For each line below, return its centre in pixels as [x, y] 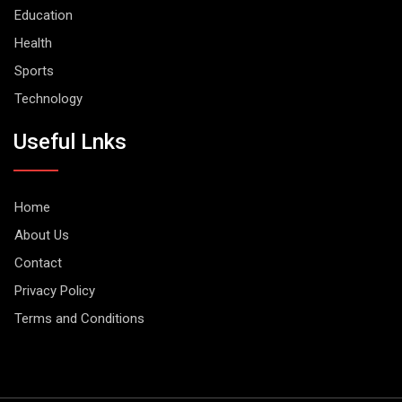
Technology [48, 99]
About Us [42, 235]
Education [44, 16]
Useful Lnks [70, 141]
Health [33, 44]
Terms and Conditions [79, 318]
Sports [34, 71]
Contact [38, 262]
